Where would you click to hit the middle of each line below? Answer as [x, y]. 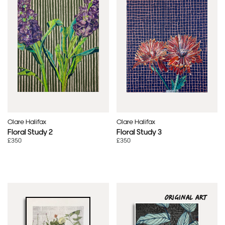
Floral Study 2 [30, 131]
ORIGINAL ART [186, 197]
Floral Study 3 [139, 131]
